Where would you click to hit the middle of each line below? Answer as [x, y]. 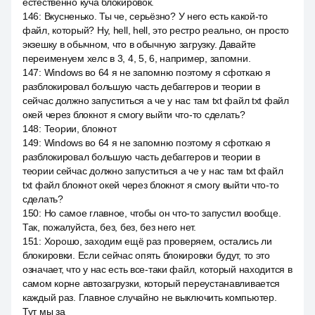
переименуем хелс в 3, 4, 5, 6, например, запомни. [137, 58]
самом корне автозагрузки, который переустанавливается [152, 283]
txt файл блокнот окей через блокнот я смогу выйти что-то [151, 185]
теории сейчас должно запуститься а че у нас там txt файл [153, 171]
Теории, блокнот [80, 129]
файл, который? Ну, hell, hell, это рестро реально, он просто [156, 30]
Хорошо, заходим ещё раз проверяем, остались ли [158, 241]
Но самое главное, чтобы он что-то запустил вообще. [162, 213]
